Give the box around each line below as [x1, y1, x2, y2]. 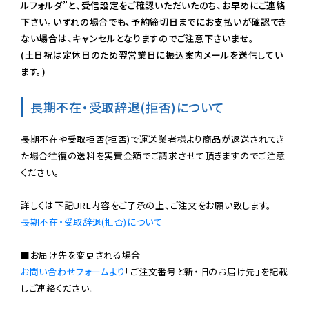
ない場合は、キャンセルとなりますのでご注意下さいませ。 [21, 32, 255, 46]
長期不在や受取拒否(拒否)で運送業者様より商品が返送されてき [21, 132, 285, 146]
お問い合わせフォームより [21, 265, 126, 279]
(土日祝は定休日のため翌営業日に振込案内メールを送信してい [21, 48, 283, 62]
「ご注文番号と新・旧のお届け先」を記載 [125, 265, 288, 279]
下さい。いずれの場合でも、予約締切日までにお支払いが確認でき [21, 15, 287, 29]
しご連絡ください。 [21, 281, 95, 295]
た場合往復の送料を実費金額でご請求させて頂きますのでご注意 [21, 149, 286, 163]
